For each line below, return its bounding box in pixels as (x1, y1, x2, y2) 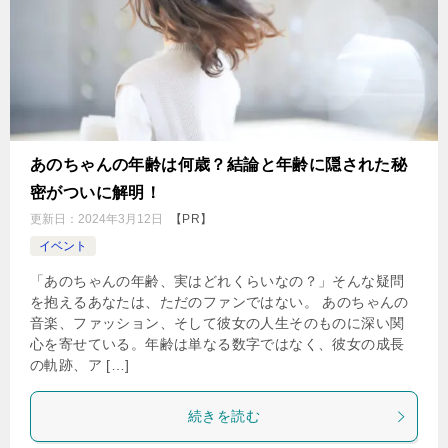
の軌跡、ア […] (30, 357, 130, 373)
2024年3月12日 (78, 212, 163, 226)
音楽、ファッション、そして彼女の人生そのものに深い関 (30, 315, 405, 331)
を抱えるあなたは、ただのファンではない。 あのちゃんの (30, 294, 409, 310)
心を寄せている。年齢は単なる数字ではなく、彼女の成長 (30, 336, 405, 352)
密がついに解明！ (30, 184, 162, 201)
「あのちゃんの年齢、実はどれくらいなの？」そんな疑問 (30, 273, 405, 289)
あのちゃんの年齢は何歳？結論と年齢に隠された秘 (30, 156, 408, 173)
